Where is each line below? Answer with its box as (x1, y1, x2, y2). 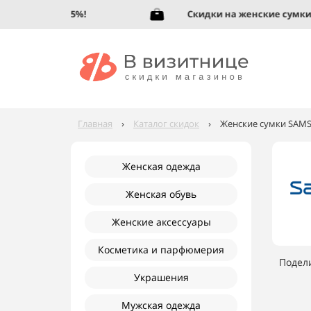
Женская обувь (126, 187, 196, 201)
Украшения (133, 271, 189, 284)
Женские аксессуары (111, 215, 211, 228)
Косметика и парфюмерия (98, 243, 224, 256)
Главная (78, 117, 112, 130)
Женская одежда (121, 160, 201, 173)
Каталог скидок (133, 117, 199, 130)
